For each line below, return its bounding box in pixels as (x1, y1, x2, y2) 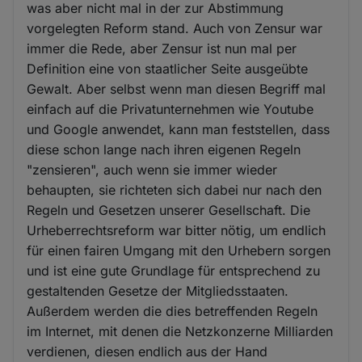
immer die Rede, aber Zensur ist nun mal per (27, 40, 297, 57)
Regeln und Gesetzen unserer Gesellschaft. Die (27, 201, 311, 218)
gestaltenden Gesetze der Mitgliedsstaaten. (27, 282, 289, 299)
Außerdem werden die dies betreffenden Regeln (27, 302, 318, 319)
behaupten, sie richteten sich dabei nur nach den (27, 181, 322, 198)
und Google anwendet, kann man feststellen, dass (27, 120, 330, 137)
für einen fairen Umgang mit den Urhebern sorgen (27, 242, 331, 259)
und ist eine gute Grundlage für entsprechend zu (27, 262, 321, 279)
